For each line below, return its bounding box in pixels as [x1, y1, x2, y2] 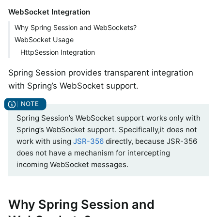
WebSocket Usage [14, 35, 74, 44]
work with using [16, 136, 73, 146]
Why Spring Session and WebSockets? [14, 23, 137, 31]
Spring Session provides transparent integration [8, 68, 193, 78]
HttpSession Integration [20, 47, 95, 56]
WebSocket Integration [8, 7, 90, 16]
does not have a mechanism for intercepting [16, 148, 170, 157]
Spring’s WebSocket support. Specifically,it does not [16, 124, 197, 134]
